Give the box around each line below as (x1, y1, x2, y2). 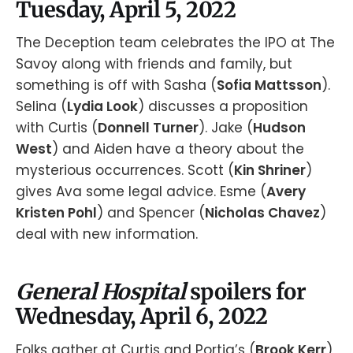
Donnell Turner (98, 118, 199, 138)
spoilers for (189, 278, 307, 305)
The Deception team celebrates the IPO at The (16, 33, 335, 53)
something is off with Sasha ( (16, 76, 217, 95)
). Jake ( (199, 118, 253, 138)
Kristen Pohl (16, 203, 97, 223)
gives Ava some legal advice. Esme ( (16, 182, 266, 202)
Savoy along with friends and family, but (16, 54, 292, 74)
